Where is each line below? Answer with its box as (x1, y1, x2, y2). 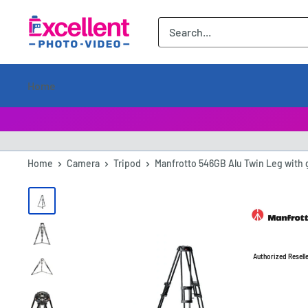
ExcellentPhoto (27, 17, 102, 30)
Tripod (113, 157, 141, 169)
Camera (67, 157, 100, 169)
